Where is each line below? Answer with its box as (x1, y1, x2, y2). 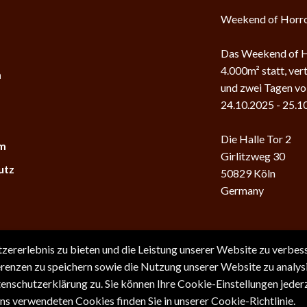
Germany (221, 184, 265, 197)
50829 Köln (221, 167, 276, 180)
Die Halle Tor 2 (221, 132, 292, 146)
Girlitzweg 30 (221, 149, 286, 163)
